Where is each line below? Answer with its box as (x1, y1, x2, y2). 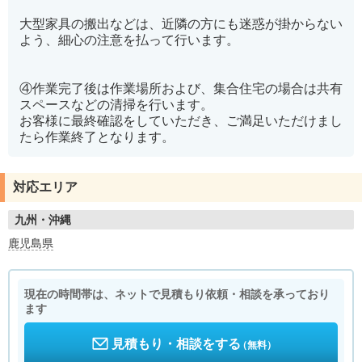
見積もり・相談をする (112, 337, 241, 351)
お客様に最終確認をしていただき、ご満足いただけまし (19, 114, 343, 128)
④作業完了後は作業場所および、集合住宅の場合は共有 (19, 82, 343, 96)
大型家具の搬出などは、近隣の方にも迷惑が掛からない (19, 17, 343, 32)
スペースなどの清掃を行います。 (19, 98, 213, 112)
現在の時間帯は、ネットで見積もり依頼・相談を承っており (24, 288, 330, 301)
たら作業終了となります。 (19, 130, 175, 145)
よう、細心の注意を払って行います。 (19, 33, 239, 48)
